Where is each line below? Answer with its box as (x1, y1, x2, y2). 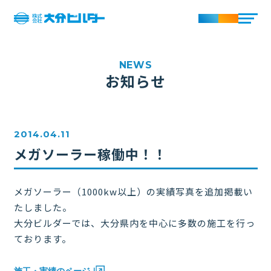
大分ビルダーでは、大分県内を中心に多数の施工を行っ (13, 217, 255, 229)
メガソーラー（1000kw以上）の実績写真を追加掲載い (13, 185, 253, 198)
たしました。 (13, 201, 72, 214)
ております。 (13, 232, 71, 245)
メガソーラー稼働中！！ (13, 144, 167, 163)
